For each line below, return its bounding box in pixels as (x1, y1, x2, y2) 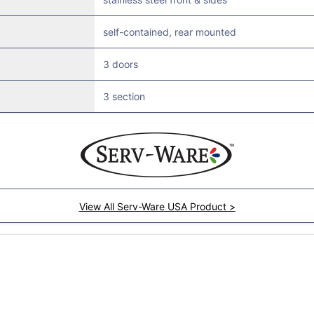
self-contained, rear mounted (102, 26, 236, 39)
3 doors (102, 58, 138, 71)
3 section (102, 90, 145, 103)
